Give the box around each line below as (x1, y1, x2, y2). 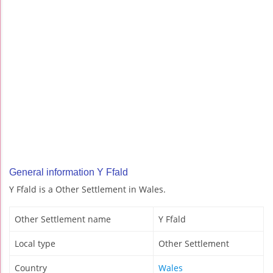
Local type (15, 238, 55, 250)
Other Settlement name (15, 213, 111, 225)
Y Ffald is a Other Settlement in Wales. (9, 183, 166, 196)
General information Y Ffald (9, 167, 128, 178)
